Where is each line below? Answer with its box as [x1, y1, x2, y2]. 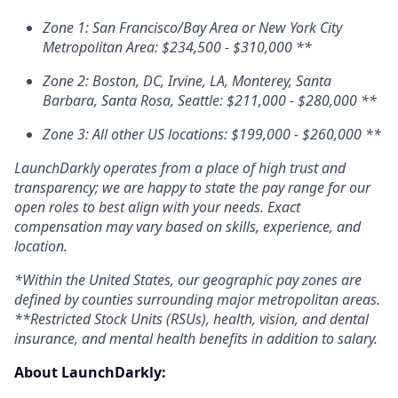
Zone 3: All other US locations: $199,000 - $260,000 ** [43, 124, 381, 144]
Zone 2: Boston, [43, 71, 143, 91]
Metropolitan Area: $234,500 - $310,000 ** [43, 37, 312, 57]
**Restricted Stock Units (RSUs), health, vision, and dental [14, 309, 369, 329]
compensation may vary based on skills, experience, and [14, 217, 361, 236]
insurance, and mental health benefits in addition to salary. [14, 329, 378, 348]
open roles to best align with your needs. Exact [14, 197, 300, 217]
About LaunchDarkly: [14, 362, 166, 382]
